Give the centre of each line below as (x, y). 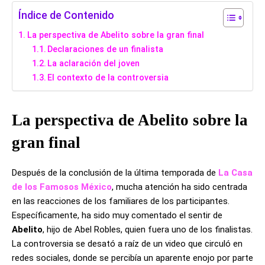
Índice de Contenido (66, 15)
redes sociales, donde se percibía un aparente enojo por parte (132, 258)
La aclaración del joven (94, 64)
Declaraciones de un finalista (106, 49)
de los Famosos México (62, 187)
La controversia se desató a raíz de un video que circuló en (127, 244)
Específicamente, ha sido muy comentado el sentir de (117, 216)
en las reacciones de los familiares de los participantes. (121, 201)
